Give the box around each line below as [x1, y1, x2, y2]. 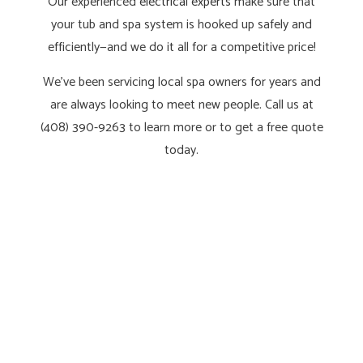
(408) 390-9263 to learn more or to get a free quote [40, 117, 323, 139]
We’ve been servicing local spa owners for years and [42, 71, 321, 94]
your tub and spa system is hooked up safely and [51, 14, 312, 36]
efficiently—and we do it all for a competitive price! [47, 36, 316, 59]
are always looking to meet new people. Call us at [49, 94, 314, 117]
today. [164, 139, 199, 162]
